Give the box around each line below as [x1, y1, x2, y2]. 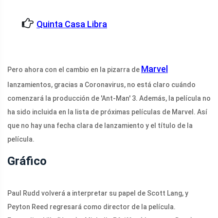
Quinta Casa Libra [36, 18, 107, 29]
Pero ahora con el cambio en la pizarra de [7, 65, 141, 73]
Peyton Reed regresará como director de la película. [7, 202, 176, 211]
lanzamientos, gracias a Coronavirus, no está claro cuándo [7, 80, 196, 89]
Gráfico [7, 154, 47, 168]
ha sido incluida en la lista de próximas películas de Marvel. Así [7, 108, 207, 116]
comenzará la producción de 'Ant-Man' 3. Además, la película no [7, 94, 211, 102]
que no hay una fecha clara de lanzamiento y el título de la [7, 121, 193, 129]
